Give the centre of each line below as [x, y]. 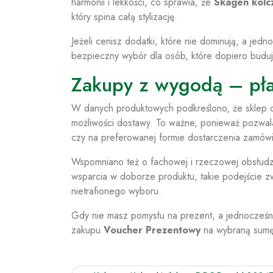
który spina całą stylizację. [124, 17]
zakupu [87, 230]
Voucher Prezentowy [152, 230]
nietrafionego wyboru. [116, 191]
